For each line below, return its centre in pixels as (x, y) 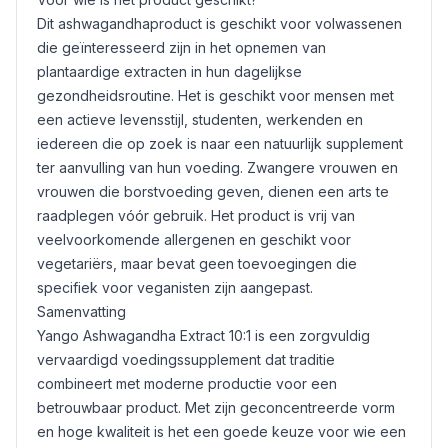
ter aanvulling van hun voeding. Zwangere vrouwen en (217, 167)
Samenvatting (81, 311)
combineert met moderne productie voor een (187, 383)
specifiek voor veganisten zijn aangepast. (175, 287)
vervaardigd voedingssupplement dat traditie (186, 359)
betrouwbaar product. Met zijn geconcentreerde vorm (216, 407)
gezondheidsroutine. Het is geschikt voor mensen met (215, 95)
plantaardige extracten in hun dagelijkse (169, 71)
